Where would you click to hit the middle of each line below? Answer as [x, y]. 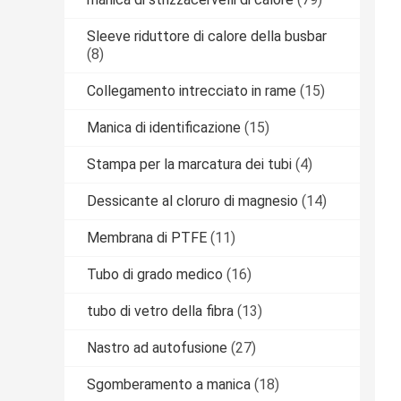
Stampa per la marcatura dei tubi [189, 165]
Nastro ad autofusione [157, 348]
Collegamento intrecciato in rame [192, 91]
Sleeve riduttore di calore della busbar [207, 37]
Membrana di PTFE [147, 238]
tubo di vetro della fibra [160, 311]
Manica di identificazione [164, 128]
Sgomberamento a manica [169, 385]
